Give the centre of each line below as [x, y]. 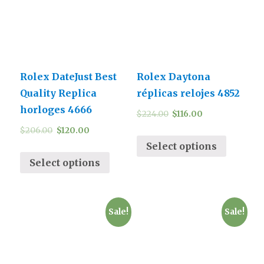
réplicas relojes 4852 [188, 93]
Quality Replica [59, 93]
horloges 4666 [56, 110]
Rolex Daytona [173, 77]
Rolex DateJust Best [69, 77]
